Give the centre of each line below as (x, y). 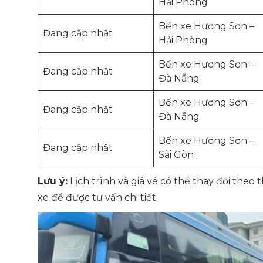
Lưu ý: (53, 181)
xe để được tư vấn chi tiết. (98, 198)
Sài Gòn (176, 155)
